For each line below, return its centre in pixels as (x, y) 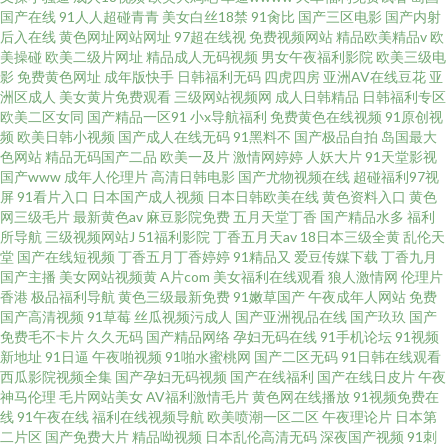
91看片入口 (53, 196)
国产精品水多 (362, 216)
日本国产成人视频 (148, 196)
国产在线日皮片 (366, 376)
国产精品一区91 (137, 116)
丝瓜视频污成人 (183, 316)
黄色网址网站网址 (115, 36)
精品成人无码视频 (202, 56)
